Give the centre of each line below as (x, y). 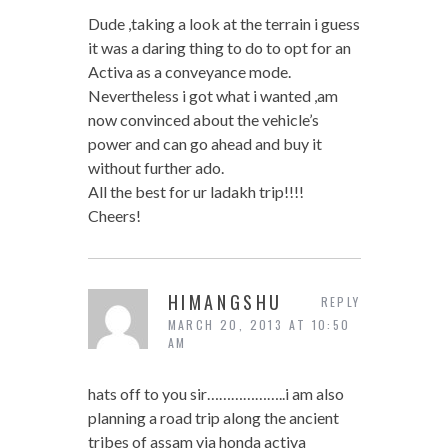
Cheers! (114, 216)
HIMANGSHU (225, 302)
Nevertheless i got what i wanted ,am (212, 96)
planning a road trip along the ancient (213, 418)
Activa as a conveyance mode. (189, 72)
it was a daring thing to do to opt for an (219, 48)
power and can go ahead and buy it (204, 144)
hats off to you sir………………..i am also (215, 394)
